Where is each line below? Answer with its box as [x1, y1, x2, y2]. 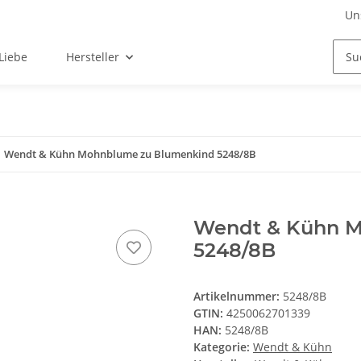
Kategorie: [193, 339, 253, 355]
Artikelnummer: [193, 288, 283, 305]
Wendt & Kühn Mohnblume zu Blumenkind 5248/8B [4, 147, 256, 162]
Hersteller [66, 49, 120, 65]
